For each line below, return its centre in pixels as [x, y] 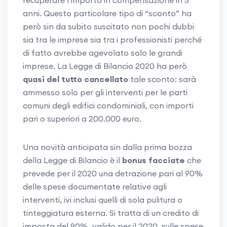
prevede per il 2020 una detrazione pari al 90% [113, 174]
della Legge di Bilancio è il [72, 160]
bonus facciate [154, 160]
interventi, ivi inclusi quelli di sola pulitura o [103, 200]
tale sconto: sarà [162, 79]
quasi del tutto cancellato [75, 79]
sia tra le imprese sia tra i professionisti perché [112, 40]
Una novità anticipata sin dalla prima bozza [107, 147]
